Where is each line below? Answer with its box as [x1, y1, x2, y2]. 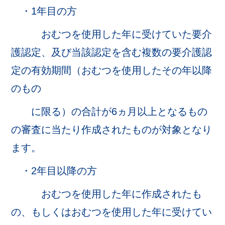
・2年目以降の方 [11, 165, 97, 176]
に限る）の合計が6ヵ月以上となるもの [11, 106, 208, 117]
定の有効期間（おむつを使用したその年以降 [11, 65, 212, 76]
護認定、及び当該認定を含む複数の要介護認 [11, 47, 212, 58]
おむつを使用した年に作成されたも [11, 188, 202, 199]
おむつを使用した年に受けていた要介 [11, 29, 212, 40]
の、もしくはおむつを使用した [11, 206, 152, 217]
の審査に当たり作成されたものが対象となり [11, 124, 212, 135]
